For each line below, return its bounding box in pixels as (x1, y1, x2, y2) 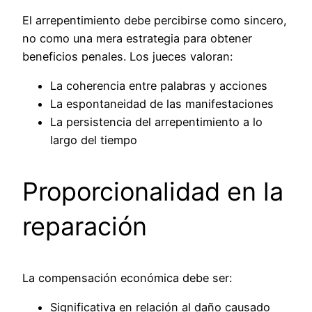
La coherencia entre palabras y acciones (50, 79, 267, 93)
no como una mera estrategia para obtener (22, 31, 252, 45)
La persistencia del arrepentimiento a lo (50, 115, 263, 130)
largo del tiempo (50, 133, 137, 148)
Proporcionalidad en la (22, 176, 283, 208)
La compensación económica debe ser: (22, 271, 232, 286)
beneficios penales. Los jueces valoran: (22, 49, 233, 63)
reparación (22, 211, 147, 242)
